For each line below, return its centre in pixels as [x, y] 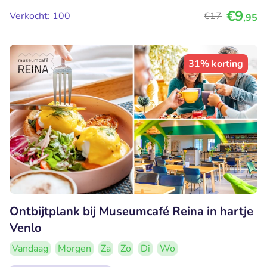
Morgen [74, 248]
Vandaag [30, 248]
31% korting [216, 64]
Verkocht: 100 [40, 16]
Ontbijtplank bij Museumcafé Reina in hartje [131, 211]
